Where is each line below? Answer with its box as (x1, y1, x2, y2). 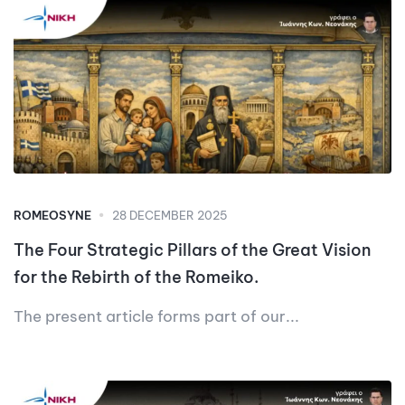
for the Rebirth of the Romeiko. (14, 266, 259, 287)
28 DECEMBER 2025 (112, 207, 228, 222)
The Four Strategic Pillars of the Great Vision (14, 239, 371, 260)
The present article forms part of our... (14, 306, 299, 326)
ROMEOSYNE (14, 207, 91, 222)
